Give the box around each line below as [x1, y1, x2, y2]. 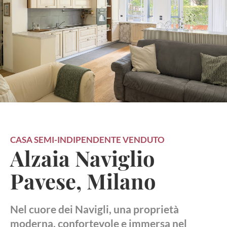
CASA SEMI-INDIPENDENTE [10, 134, 123, 145]
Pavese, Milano [10, 166, 156, 195]
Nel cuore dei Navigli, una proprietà [10, 202, 179, 215]
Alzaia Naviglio [10, 143, 155, 172]
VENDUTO [123, 134, 165, 145]
